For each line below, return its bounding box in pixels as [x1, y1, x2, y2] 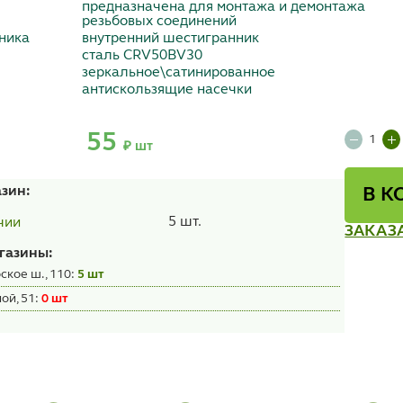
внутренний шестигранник [82, 31, 260, 47]
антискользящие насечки [82, 83, 253, 98]
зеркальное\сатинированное [82, 66, 276, 81]
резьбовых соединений [82, 14, 237, 30]
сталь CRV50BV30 [82, 49, 203, 64]
